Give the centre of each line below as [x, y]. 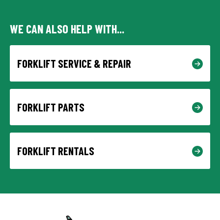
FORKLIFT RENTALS [56, 151]
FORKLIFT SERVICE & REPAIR [74, 64]
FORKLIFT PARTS [51, 107]
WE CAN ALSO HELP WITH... [67, 29]
